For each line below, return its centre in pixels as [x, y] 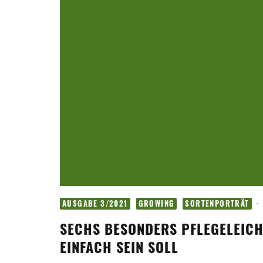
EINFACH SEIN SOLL [119, 247]
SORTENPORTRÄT [217, 204]
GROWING [156, 204]
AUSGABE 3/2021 [95, 204]
